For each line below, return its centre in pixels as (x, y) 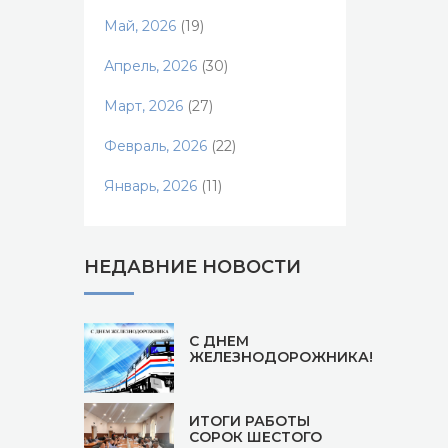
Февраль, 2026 (155, 146)
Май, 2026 (139, 26)
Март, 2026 (143, 106)
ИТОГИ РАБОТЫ (249, 421)
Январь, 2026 (150, 186)
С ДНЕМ (218, 341)
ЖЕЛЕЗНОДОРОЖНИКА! (280, 357)
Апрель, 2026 (150, 66)
